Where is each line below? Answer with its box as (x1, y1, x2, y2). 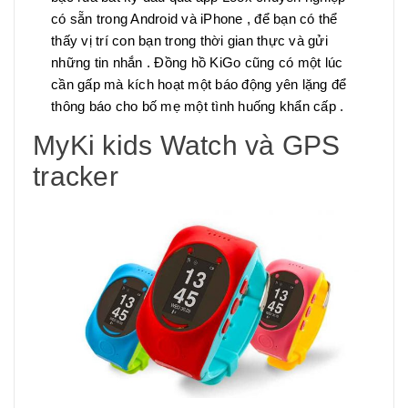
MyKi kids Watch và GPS (33, 129, 341, 160)
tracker (33, 160, 118, 191)
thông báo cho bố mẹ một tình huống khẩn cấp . (51, 97, 344, 114)
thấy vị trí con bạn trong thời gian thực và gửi (51, 32, 328, 48)
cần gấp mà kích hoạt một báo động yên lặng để (51, 76, 347, 92)
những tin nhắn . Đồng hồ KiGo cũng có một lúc (51, 54, 343, 70)
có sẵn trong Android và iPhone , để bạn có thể (51, 10, 338, 26)
